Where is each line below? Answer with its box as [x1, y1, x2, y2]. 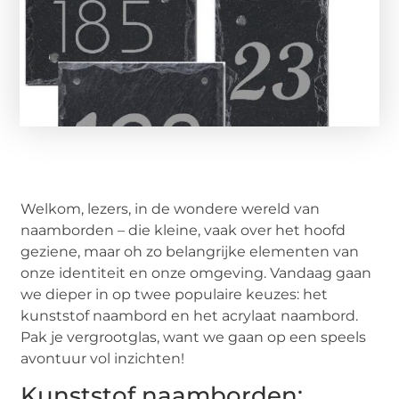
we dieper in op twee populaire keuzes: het [20, 285, 329, 303]
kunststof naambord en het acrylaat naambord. [20, 306, 359, 324]
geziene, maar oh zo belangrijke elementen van [20, 242, 360, 260]
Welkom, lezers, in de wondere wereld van [20, 199, 321, 217]
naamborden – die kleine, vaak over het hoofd [20, 221, 346, 239]
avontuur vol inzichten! [20, 349, 185, 367]
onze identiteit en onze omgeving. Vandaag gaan [20, 264, 372, 281]
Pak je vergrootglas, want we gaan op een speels [20, 328, 367, 346]
